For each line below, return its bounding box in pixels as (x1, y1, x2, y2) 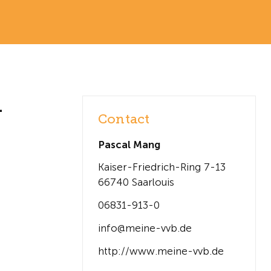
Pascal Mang (98, 138, 160, 151)
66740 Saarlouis (98, 176, 174, 189)
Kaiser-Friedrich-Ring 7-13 (98, 161, 226, 174)
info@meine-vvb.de (98, 221, 192, 234)
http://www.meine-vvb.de (98, 244, 224, 257)
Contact (98, 111, 150, 127)
